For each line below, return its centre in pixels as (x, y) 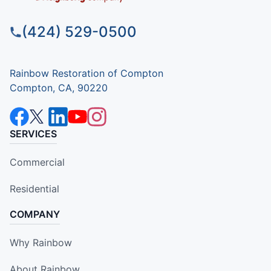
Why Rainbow (41, 243)
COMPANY (35, 214)
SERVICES (33, 134)
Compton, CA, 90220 (59, 88)
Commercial (37, 162)
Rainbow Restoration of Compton (87, 73)
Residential (34, 189)
